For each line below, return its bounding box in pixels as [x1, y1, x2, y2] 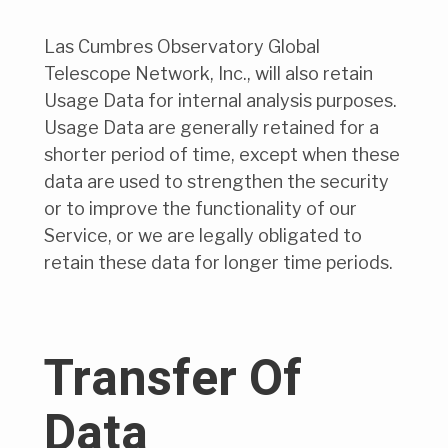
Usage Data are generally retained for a [44, 117, 379, 139]
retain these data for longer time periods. [44, 252, 393, 274]
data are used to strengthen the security [44, 171, 389, 193]
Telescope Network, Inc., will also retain [44, 63, 373, 85]
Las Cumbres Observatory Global [44, 36, 320, 58]
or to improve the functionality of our [44, 198, 357, 220]
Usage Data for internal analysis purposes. [44, 90, 397, 112]
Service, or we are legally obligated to [44, 225, 362, 247]
